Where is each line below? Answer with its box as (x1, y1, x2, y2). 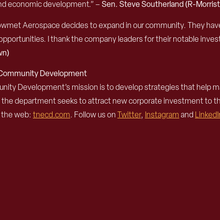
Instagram (145, 110, 179, 120)
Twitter (117, 110, 141, 120)
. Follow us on (70, 110, 117, 120)
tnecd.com (33, 110, 70, 120)
